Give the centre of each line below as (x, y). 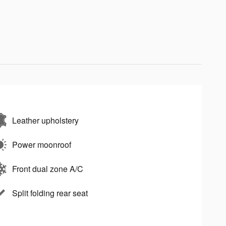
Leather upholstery (45, 120)
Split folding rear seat (50, 193)
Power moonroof (42, 144)
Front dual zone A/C (48, 168)
